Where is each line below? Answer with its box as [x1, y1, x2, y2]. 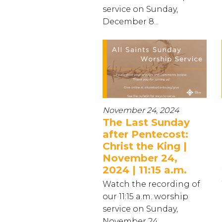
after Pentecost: [103, 128, 188, 140]
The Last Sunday [103, 116, 190, 128]
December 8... [103, 16, 159, 26]
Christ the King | [103, 140, 187, 152]
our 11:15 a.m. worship [103, 192, 188, 201]
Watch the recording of [103, 179, 200, 189]
